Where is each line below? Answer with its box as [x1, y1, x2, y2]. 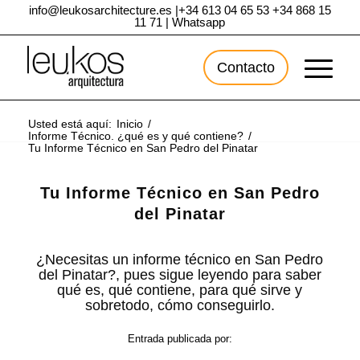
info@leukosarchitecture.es [28, 3, 172, 17]
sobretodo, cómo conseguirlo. [84, 297, 275, 313]
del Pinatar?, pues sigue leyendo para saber [38, 267, 321, 283]
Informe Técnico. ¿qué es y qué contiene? [27, 129, 243, 142]
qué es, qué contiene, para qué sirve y [57, 282, 303, 298]
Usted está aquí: [27, 117, 112, 130]
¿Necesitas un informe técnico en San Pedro [36, 252, 324, 268]
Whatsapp [172, 15, 226, 29]
